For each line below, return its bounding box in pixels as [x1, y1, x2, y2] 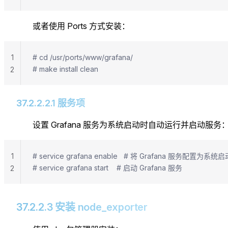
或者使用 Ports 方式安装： [33, 20, 130, 31]
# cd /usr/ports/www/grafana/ [33, 52, 133, 62]
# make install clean [33, 64, 98, 73]
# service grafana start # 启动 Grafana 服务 [33, 163, 182, 172]
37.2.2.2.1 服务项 [16, 97, 85, 108]
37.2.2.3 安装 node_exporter [16, 201, 148, 213]
